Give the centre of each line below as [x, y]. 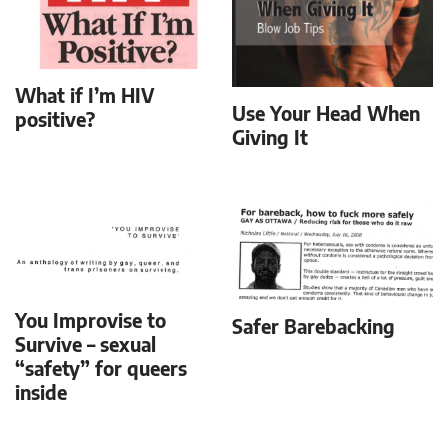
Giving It [270, 137]
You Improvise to [90, 321]
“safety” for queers [101, 369]
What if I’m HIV [84, 95]
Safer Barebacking [314, 327]
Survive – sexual [85, 345]
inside [41, 393]
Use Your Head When [326, 113]
